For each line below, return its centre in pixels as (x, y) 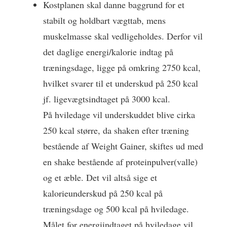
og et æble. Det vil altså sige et (100, 177)
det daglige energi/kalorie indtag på (108, 52)
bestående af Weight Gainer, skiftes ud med (123, 146)
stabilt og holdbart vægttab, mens (104, 20)
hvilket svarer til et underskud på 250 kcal (121, 83)
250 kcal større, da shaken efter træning (116, 130)
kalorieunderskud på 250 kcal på (103, 193)
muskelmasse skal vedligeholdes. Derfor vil (123, 36)
